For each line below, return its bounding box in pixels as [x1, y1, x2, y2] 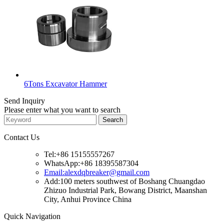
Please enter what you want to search [4, 105, 120, 114]
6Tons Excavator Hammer [24, 79, 107, 88]
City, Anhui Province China [44, 194, 131, 203]
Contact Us [4, 132, 39, 141]
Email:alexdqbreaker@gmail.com [44, 167, 149, 176]
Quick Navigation [4, 211, 60, 220]
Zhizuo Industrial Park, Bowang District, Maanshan [44, 185, 207, 194]
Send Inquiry [4, 96, 45, 105]
